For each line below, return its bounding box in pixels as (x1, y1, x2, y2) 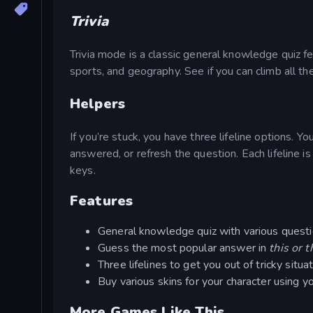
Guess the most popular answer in (98, 240, 270, 256)
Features (70, 191, 133, 210)
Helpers (70, 94, 125, 114)
